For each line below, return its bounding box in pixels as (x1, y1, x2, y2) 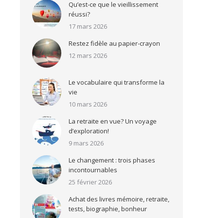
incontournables (69, 165, 117, 174)
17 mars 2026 (69, 22, 107, 31)
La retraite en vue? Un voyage (69, 117, 157, 126)
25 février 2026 (69, 178, 112, 186)
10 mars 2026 (69, 100, 107, 109)
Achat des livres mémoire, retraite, (69, 195, 169, 203)
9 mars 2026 (69, 139, 104, 147)
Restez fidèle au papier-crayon (69, 39, 160, 48)
